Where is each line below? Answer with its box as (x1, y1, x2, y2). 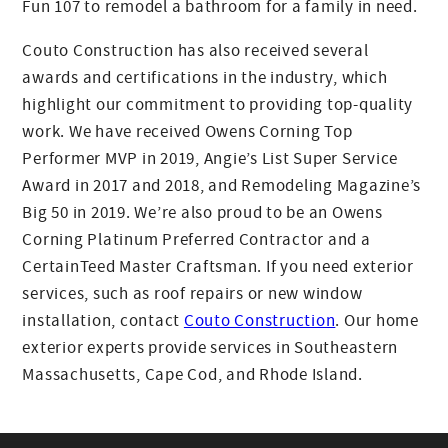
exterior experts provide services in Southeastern (22, 337, 399, 359)
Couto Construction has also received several (22, 40, 369, 62)
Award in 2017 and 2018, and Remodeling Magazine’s (22, 175, 422, 197)
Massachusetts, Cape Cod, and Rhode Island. (22, 364, 363, 386)
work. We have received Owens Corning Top (22, 121, 353, 143)
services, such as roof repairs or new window (22, 283, 363, 305)
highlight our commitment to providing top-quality (22, 94, 414, 116)
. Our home (335, 310, 419, 332)
